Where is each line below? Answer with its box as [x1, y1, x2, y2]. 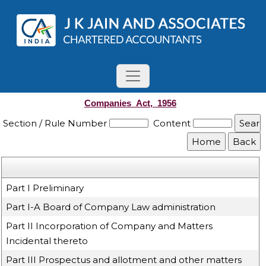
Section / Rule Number [3, 118, 107, 129]
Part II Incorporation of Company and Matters [6, 220, 213, 232]
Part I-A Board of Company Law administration [6, 201, 216, 213]
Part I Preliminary [6, 182, 84, 194]
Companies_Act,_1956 [84, 98, 176, 108]
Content [153, 118, 191, 129]
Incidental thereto [6, 235, 88, 246]
